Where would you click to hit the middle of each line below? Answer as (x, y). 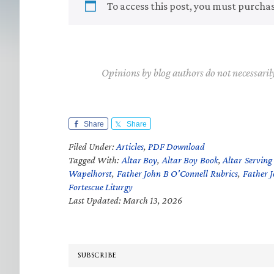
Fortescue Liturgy (101, 187)
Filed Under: (92, 146)
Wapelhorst (90, 173)
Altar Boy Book (190, 160)
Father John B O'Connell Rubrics (177, 173)
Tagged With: (95, 160)
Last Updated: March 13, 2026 (125, 200)
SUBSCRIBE (97, 255)
